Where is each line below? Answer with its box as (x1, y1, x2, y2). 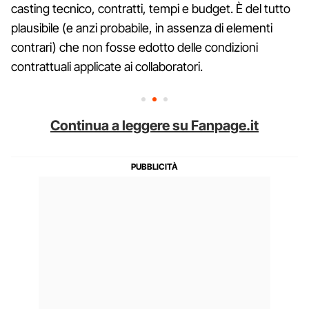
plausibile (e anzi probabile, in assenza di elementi (11, 20, 272, 35)
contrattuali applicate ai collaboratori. (11, 59, 203, 74)
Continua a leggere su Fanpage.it (50, 117, 259, 134)
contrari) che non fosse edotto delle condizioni (11, 39, 258, 54)
